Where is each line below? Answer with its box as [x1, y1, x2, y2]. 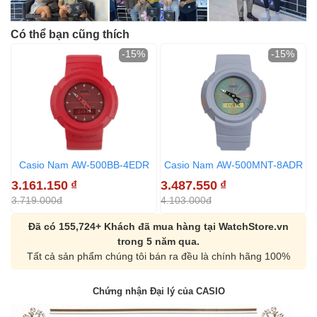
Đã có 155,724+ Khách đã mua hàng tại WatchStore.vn [28, 221, 289, 233]
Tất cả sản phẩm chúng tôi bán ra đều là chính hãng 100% [27, 250, 290, 263]
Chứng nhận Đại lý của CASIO [92, 286, 225, 296]
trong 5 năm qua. [117, 236, 200, 248]
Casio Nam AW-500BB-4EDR [18, 159, 149, 171]
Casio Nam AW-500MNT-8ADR [163, 159, 303, 171]
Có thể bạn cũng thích [11, 28, 129, 41]
